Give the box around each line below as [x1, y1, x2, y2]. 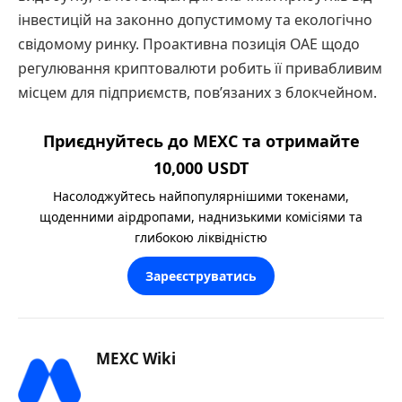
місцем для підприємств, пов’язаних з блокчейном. [18, 83, 377, 103]
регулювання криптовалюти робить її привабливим [18, 58, 382, 79]
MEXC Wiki [96, 347, 176, 369]
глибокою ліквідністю [135, 228, 267, 246]
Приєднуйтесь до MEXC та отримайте [42, 129, 360, 152]
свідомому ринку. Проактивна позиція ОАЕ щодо [18, 34, 360, 55]
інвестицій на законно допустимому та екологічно [18, 10, 372, 31]
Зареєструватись [145, 267, 257, 284]
